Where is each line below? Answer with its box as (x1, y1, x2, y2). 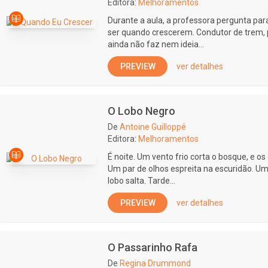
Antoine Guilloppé (120, 122, 186, 132)
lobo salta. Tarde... (108, 176, 175, 185)
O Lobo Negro (108, 105, 175, 117)
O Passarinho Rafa (108, 241, 197, 254)
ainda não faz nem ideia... (108, 39, 204, 49)
